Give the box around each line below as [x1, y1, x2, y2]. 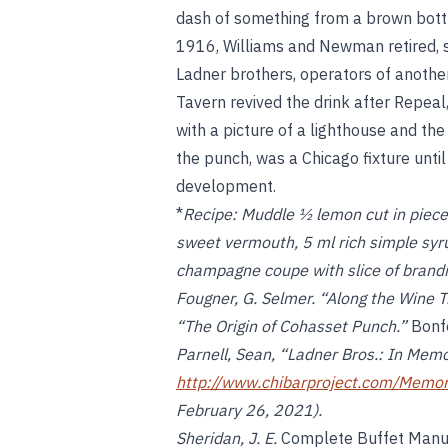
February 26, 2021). [176, 400, 322, 420]
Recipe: [183, 204, 237, 224]
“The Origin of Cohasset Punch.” [176, 316, 411, 336]
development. [176, 176, 276, 196]
